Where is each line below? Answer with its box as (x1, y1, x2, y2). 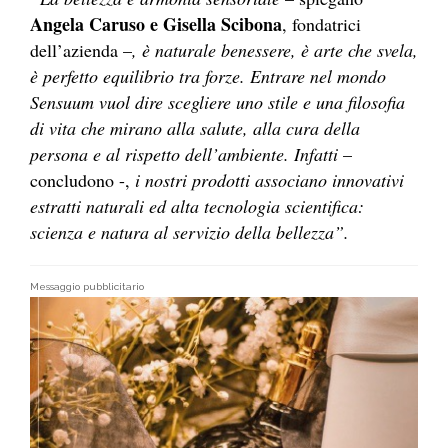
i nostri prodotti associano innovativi (135, 167, 404, 192)
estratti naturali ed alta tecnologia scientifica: (30, 193, 364, 218)
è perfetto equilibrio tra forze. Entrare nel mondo (30, 63, 386, 88)
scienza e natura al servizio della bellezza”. (30, 219, 349, 244)
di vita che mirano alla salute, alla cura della (30, 115, 360, 140)
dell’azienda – (30, 37, 132, 62)
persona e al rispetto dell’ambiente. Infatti (30, 141, 338, 166)
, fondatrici (282, 11, 361, 36)
